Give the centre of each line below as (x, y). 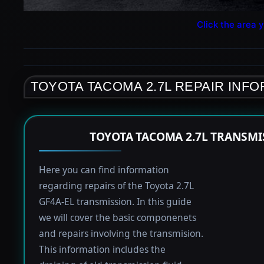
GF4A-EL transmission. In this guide (115, 202)
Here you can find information (104, 170)
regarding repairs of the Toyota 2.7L (116, 186)
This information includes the (102, 250)
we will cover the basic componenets (117, 218)
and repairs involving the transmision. (121, 234)
